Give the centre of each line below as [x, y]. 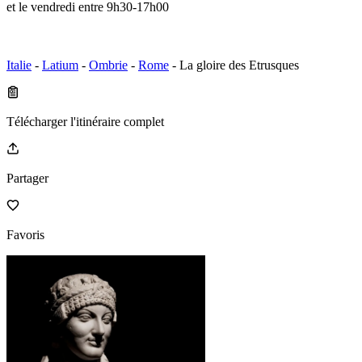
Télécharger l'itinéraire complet [85, 121]
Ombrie [108, 65]
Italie [19, 65]
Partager [27, 178]
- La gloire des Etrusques [234, 65]
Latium [60, 65]
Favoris [25, 234]
